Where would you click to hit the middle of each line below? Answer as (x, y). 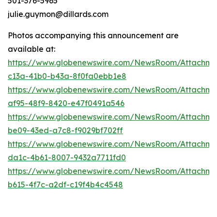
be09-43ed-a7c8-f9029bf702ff (65, 130)
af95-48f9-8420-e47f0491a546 (66, 103)
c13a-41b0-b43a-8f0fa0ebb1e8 (67, 76)
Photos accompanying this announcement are (93, 35)
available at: (32, 49)
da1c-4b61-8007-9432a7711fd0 (67, 157)
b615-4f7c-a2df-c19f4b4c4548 (65, 185)
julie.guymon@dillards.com (58, 14)
